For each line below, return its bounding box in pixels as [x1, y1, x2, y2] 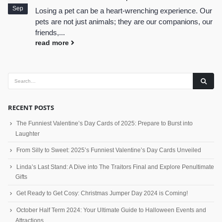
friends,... [35, 28, 65, 37]
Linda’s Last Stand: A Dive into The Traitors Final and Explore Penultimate [16, 163, 214, 170]
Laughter [15, 130, 40, 137]
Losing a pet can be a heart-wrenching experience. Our [35, 6, 212, 15]
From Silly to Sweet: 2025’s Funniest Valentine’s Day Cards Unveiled [16, 146, 201, 154]
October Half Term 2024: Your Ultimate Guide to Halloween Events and [16, 207, 206, 214]
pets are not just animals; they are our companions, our [35, 17, 213, 26]
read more [35, 39, 71, 47]
